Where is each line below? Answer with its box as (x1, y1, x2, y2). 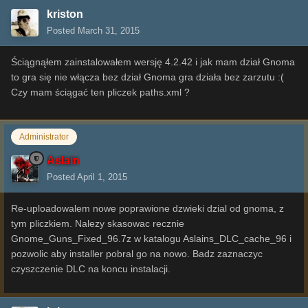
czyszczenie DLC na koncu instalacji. (11, 263, 173, 274)
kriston (47, 8, 83, 21)
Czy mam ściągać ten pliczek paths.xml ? (11, 87, 190, 98)
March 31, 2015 (78, 25, 140, 36)
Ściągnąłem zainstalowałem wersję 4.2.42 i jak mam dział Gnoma (11, 56, 295, 68)
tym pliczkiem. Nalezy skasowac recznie (11, 217, 184, 229)
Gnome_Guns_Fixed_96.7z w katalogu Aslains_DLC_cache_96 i (11, 232, 291, 244)
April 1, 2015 (77, 171, 127, 182)
